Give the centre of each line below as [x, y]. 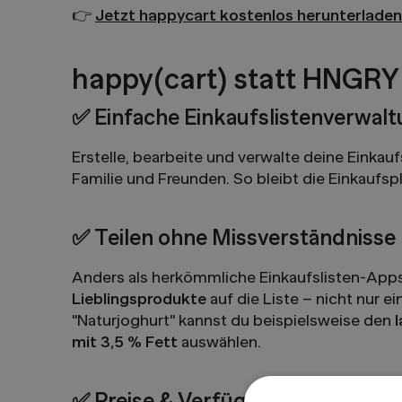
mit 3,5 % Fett [125, 342]
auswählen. [219, 342]
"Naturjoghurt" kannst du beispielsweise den [233, 321]
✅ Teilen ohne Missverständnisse [234, 238]
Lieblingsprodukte [139, 299]
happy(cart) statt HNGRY [236, 79]
